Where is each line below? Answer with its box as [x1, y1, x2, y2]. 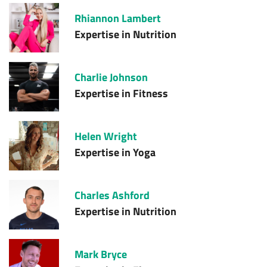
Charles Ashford [74, 187, 150, 203]
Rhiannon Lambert [74, 10, 162, 26]
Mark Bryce [74, 246, 128, 262]
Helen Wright [74, 128, 138, 144]
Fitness [133, 85, 169, 101]
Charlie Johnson [74, 69, 148, 85]
